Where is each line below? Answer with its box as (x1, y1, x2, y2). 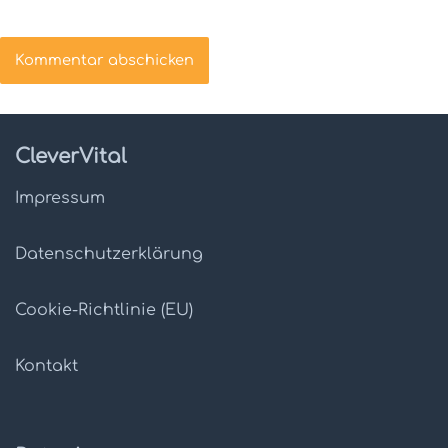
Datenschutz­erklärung (15, 244, 203, 263)
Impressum (15, 188, 105, 207)
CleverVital (15, 144, 127, 168)
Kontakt (15, 356, 78, 375)
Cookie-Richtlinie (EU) (15, 300, 193, 319)
